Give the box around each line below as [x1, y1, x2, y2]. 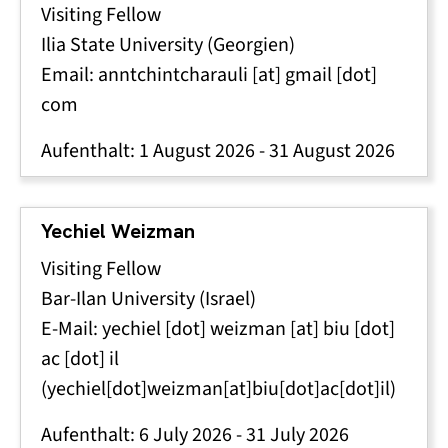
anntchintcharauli [98, 61, 248, 88]
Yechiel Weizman [41, 218, 195, 244]
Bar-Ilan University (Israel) [41, 285, 256, 312]
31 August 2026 [269, 137, 395, 164]
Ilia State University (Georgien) [41, 31, 295, 58]
